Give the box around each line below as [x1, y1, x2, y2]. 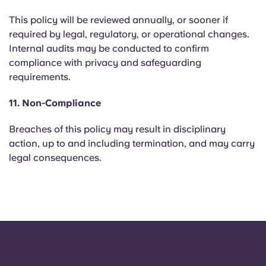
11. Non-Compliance [9, 97, 101, 109]
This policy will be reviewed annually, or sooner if [9, 14, 228, 26]
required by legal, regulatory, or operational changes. [9, 28, 249, 40]
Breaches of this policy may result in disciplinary [9, 123, 226, 135]
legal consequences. [9, 152, 102, 163]
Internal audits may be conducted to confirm [9, 43, 209, 54]
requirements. [9, 71, 71, 83]
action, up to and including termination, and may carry [9, 138, 255, 149]
